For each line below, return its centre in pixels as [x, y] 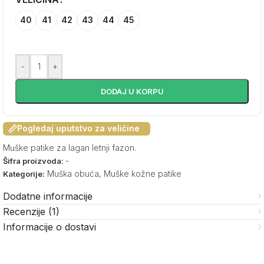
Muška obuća [73, 173]
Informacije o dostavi [49, 227]
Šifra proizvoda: [34, 161]
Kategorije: [24, 174]
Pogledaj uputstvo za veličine [78, 128]
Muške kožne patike [143, 173]
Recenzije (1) [31, 211]
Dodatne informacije [48, 196]
